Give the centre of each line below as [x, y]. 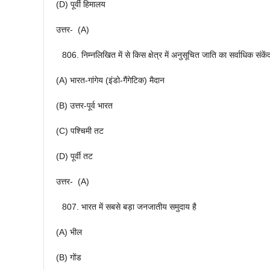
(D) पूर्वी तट [74, 156]
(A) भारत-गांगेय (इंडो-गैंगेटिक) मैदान [110, 80]
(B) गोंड [69, 258]
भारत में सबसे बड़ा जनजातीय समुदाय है [139, 207]
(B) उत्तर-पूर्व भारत [84, 106]
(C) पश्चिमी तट [80, 131]
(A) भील [69, 232]
